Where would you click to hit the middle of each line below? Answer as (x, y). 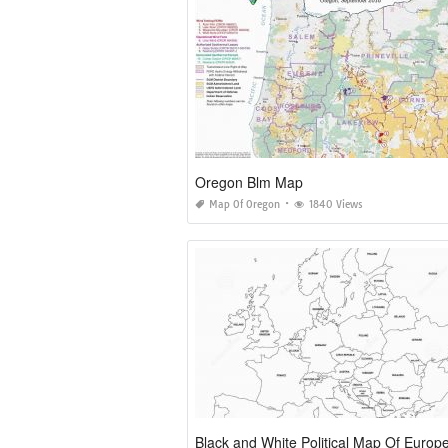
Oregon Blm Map (249, 182)
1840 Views (336, 204)
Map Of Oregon (244, 204)
